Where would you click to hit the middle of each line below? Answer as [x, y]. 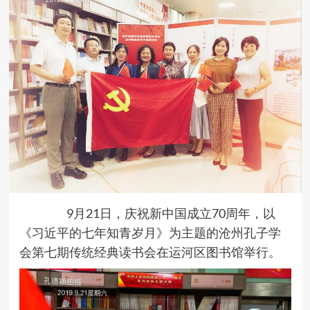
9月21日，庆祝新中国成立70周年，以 [171, 213]
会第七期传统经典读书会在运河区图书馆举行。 [150, 252]
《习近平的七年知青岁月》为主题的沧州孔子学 [150, 233]
